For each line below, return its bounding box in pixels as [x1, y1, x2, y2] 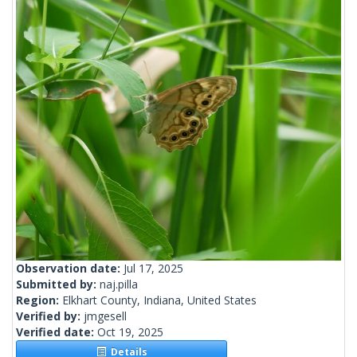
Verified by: [16, 308, 84, 324]
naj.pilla [100, 277, 138, 292]
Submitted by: [16, 277, 100, 292]
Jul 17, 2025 [124, 261, 183, 277]
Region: [16, 292, 62, 308]
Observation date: [16, 261, 124, 277]
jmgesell [84, 308, 127, 324]
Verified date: [16, 324, 97, 340]
